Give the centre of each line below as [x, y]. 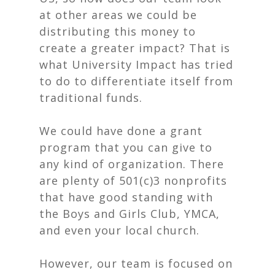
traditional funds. [93, 98]
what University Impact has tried [136, 64]
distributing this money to [118, 31]
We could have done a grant [121, 131]
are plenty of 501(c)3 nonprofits [133, 180]
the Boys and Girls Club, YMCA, [130, 214]
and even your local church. [121, 230]
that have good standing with [126, 197]
